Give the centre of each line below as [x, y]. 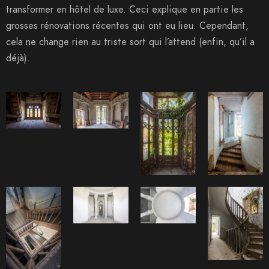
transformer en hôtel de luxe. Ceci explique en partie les [125, 9]
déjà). [18, 58]
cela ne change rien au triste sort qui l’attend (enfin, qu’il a [130, 42]
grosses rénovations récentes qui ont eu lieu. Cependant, [127, 26]
